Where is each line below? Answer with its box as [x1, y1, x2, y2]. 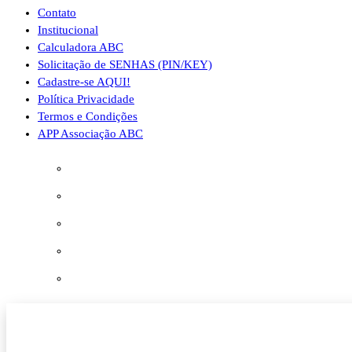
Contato [38, 6, 76, 19]
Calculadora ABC [38, 41, 123, 53]
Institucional [38, 24, 98, 36]
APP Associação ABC [38, 127, 143, 140]
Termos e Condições [38, 110, 137, 123]
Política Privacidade [38, 93, 134, 105]
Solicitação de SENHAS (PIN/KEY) [38, 58, 212, 71]
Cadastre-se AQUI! [38, 75, 130, 88]
